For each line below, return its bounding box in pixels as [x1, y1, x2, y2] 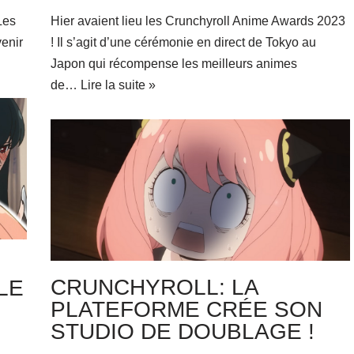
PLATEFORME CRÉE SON [50, 296, 322, 322]
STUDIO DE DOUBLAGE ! [50, 318, 314, 344]
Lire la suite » [80, 78, 156, 92]
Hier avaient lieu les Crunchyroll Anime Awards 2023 [50, 14, 345, 28]
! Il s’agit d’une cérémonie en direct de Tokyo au [50, 36, 316, 50]
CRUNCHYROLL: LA [50, 274, 258, 299]
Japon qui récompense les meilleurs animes [50, 57, 297, 71]
